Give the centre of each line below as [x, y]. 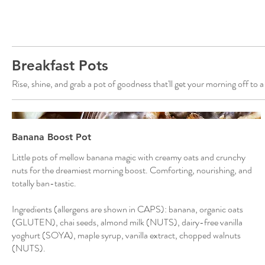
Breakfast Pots [60, 65]
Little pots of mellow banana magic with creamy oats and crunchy [129, 157]
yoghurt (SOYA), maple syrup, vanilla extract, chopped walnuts [126, 235]
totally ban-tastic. [44, 183]
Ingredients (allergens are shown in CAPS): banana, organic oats [127, 209]
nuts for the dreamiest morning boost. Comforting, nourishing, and [132, 170]
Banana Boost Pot [51, 137]
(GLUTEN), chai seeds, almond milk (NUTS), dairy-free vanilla [127, 222]
